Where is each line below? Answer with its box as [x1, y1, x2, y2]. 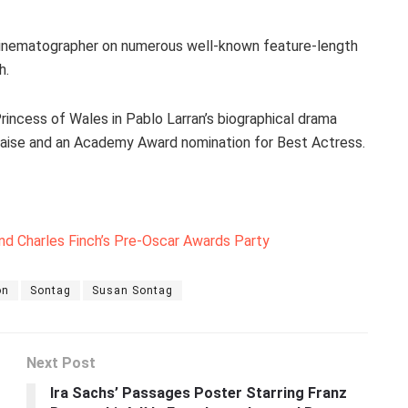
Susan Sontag [92, 284, 173, 298]
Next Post [26, 354, 96, 372]
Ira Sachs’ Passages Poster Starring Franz [50, 384, 347, 403]
